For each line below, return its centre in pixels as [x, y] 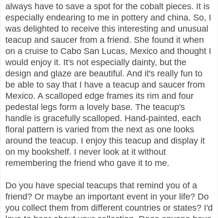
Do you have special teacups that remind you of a [101, 185]
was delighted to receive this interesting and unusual [107, 28]
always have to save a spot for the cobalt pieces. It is [108, 6]
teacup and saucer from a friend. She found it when [105, 40]
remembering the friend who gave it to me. [89, 163]
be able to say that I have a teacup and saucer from [105, 84]
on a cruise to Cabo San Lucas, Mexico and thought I [108, 51]
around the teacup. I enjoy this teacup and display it [105, 140]
